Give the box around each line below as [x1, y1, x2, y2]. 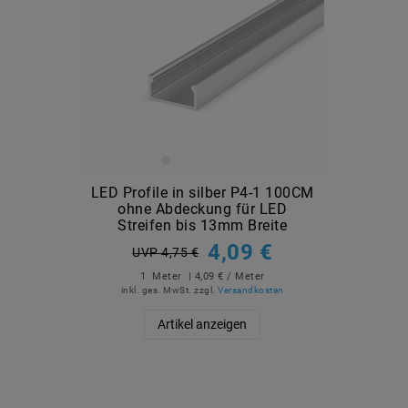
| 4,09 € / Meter [185, 270, 265, 283]
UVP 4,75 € [132, 245, 199, 260]
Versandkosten [218, 285, 284, 296]
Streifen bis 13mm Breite [117, 217, 287, 235]
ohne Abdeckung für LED [117, 200, 287, 219]
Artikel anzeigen [158, 317, 247, 332]
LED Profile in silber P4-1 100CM [90, 184, 314, 202]
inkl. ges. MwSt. [120, 285, 192, 296]
